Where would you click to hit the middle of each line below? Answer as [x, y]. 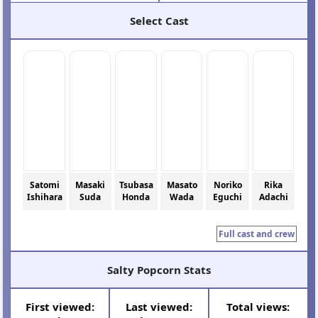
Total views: [258, 306]
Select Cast [159, 20]
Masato [182, 185]
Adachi [273, 197]
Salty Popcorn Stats [159, 269]
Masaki [91, 185]
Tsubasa [136, 185]
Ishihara [44, 197]
